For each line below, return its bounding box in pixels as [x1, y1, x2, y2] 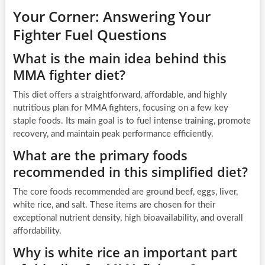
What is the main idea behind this [12, 49, 227, 67]
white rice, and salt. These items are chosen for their [12, 201, 215, 210]
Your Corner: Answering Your [12, 7, 211, 27]
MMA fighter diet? [12, 66, 125, 84]
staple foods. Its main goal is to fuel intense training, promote [12, 117, 251, 126]
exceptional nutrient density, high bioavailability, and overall [12, 214, 243, 223]
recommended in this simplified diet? [12, 163, 248, 181]
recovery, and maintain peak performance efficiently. [12, 130, 214, 139]
